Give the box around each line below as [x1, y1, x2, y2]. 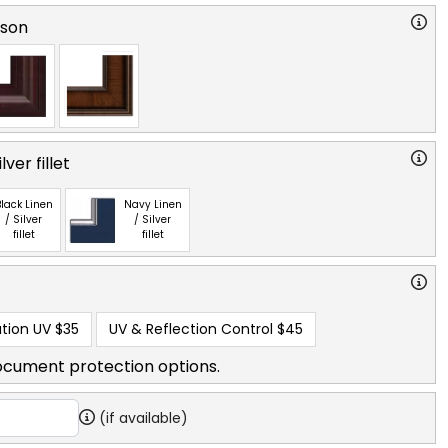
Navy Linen [123, 197, 182, 213]
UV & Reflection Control [109, 318, 273, 339]
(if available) [99, 407, 188, 428]
